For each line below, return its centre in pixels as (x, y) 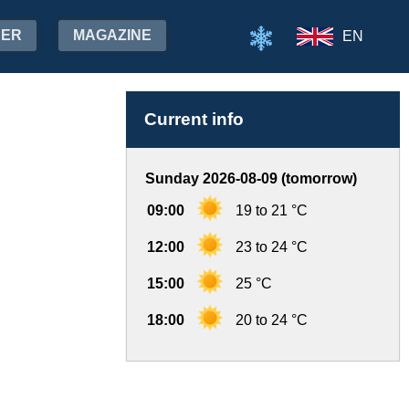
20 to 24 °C (272, 320)
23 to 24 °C (272, 247)
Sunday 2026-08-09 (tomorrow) (251, 178)
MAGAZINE (112, 35)
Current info (194, 119)
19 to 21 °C (272, 210)
